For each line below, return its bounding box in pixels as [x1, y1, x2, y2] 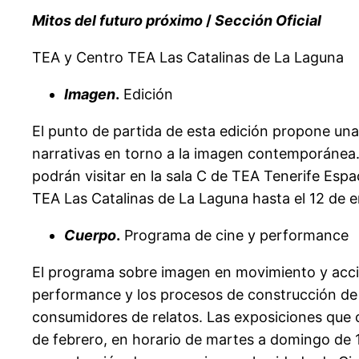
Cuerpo [64, 226, 116, 244]
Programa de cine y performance [120, 226, 349, 244]
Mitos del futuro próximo [32, 11, 203, 29]
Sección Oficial [215, 11, 321, 29]
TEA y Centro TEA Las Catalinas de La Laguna [32, 48, 344, 66]
